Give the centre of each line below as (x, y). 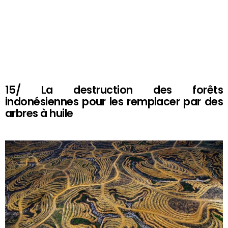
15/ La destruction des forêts (114, 90)
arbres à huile (39, 113)
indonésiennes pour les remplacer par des (114, 102)
